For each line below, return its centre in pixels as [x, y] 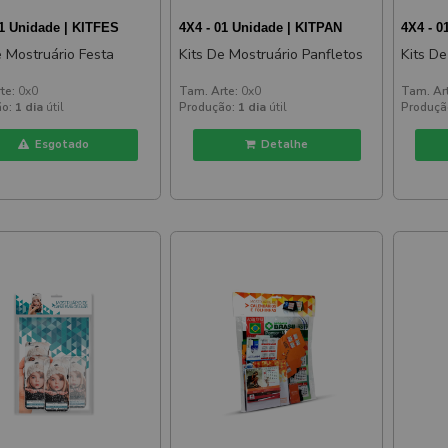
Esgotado [59, 145]
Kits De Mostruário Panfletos [270, 54]
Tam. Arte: [208, 91]
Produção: [206, 107]
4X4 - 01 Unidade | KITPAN [260, 27]
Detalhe [282, 145]
